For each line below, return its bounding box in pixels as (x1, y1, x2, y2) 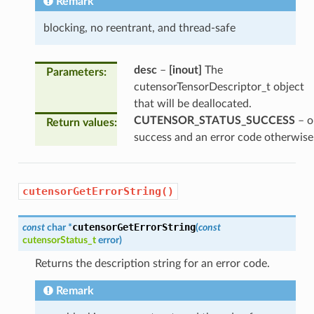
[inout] (168, 64, 202, 76)
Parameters (46, 66, 104, 78)
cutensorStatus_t (22, 234, 96, 245)
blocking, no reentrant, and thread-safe (43, 22, 235, 34)
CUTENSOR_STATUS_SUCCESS (133, 114, 295, 126)
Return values (46, 116, 114, 128)
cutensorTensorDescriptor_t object (133, 81, 304, 93)
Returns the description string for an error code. (34, 257, 270, 269)
